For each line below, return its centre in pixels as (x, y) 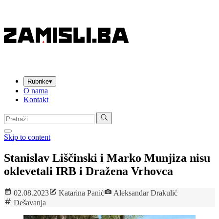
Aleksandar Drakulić (145, 193)
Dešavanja (30, 202)
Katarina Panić (80, 193)
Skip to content (27, 137)
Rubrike (38, 81)
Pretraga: (17, 116)
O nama (36, 91)
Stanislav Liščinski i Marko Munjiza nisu (107, 158)
